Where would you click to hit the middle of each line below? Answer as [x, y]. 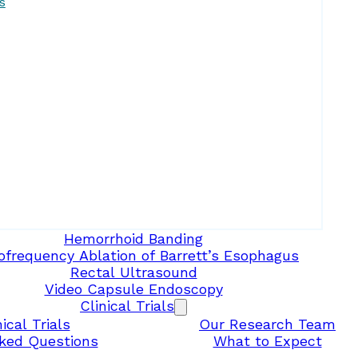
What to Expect [267, 340]
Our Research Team [267, 324]
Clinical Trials [127, 305]
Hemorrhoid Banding [133, 238]
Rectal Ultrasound [133, 272]
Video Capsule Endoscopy [133, 288]
